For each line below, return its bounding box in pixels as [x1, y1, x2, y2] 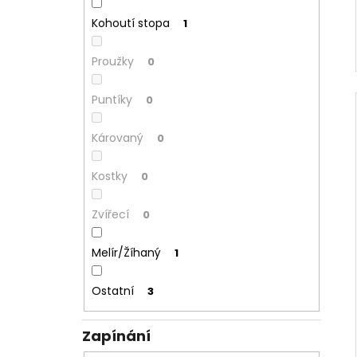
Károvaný [91, 129, 143, 146]
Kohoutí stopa [91, 14, 170, 31]
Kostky [91, 167, 127, 184]
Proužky [91, 53, 134, 69]
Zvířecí [91, 206, 129, 222]
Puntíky [91, 91, 132, 108]
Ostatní [91, 282, 134, 299]
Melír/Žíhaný [91, 244, 161, 261]
